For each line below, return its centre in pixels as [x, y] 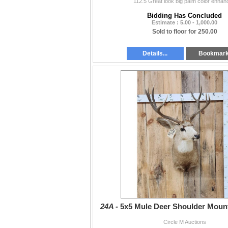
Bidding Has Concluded [184, 16]
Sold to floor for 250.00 [184, 32]
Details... [155, 54]
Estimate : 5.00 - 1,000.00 [184, 23]
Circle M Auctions [184, 222]
